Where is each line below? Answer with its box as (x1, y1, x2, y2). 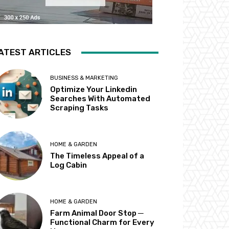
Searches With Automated (50, 94, 151, 104)
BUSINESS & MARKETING (50, 75, 119, 82)
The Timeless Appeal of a (50, 151, 145, 161)
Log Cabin (50, 161, 87, 170)
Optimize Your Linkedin (50, 85, 138, 95)
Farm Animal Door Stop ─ (50, 209, 144, 218)
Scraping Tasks (50, 103, 109, 113)
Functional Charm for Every (50, 218, 155, 227)
